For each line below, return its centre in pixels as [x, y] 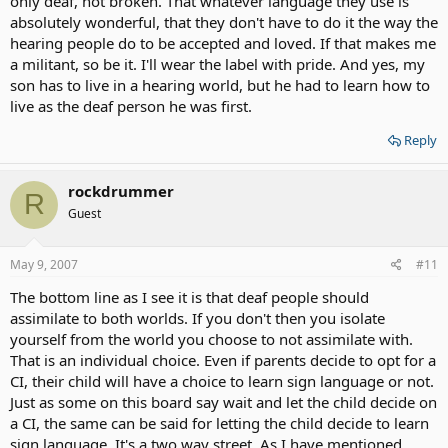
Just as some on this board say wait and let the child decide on [223, 402]
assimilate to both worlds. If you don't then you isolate [197, 318]
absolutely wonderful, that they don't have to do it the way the [224, 21]
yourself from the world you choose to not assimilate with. [211, 339]
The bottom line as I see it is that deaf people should [189, 297]
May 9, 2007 [44, 264]
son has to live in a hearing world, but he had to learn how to [220, 84]
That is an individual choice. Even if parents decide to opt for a [223, 360]
